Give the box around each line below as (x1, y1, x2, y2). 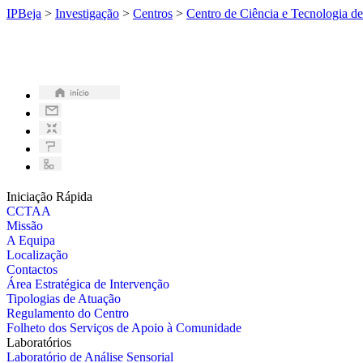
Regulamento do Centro (6, 305, 129, 320)
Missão (6, 218, 43, 233)
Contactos (6, 262, 58, 276)
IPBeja (6, 6, 41, 20)
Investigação (55, 6, 119, 20)
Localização (6, 247, 68, 262)
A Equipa (6, 233, 55, 247)
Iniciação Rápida (6, 189, 92, 203)
